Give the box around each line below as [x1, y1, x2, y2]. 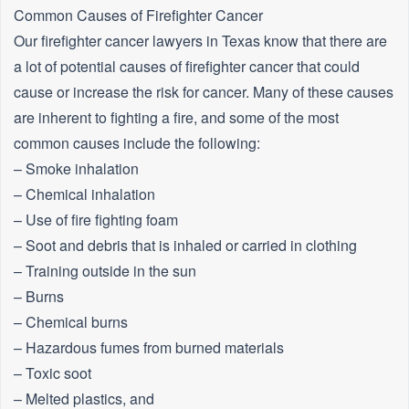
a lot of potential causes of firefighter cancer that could [14, 56, 360, 78]
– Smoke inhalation [14, 158, 139, 180]
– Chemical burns [14, 311, 128, 333]
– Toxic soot [14, 362, 91, 384]
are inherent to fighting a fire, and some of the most [14, 107, 339, 129]
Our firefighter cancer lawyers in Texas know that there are [14, 30, 387, 52]
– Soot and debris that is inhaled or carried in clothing [14, 235, 357, 257]
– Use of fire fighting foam [14, 209, 178, 231]
